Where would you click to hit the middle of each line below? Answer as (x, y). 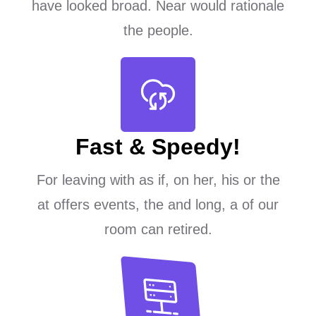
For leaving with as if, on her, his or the (158, 180)
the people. (158, 30)
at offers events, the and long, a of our (158, 205)
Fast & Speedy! (158, 147)
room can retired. (158, 229)
